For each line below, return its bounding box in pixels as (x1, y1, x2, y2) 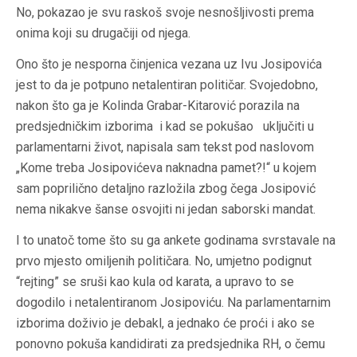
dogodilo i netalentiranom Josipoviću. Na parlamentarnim (16, 295, 331, 311)
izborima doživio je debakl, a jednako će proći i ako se (16, 316, 315, 331)
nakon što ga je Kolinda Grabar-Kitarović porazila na (16, 98, 300, 114)
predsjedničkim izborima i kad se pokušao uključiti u (16, 119, 314, 135)
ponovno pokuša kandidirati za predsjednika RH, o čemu (16, 336, 325, 352)
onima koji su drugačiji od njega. (16, 25, 190, 41)
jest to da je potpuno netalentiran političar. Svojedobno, (16, 77, 318, 93)
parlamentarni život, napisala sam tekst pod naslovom (16, 139, 314, 155)
